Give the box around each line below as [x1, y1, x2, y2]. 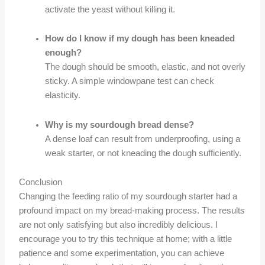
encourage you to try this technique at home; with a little [19, 234, 232, 244]
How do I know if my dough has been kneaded [45, 34, 235, 44]
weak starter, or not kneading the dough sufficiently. [45, 148, 242, 158]
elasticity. [45, 91, 81, 101]
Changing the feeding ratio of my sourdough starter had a [19, 192, 238, 202]
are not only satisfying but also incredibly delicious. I [19, 220, 218, 230]
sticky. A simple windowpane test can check [45, 76, 215, 86]
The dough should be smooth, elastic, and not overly [45, 62, 246, 72]
